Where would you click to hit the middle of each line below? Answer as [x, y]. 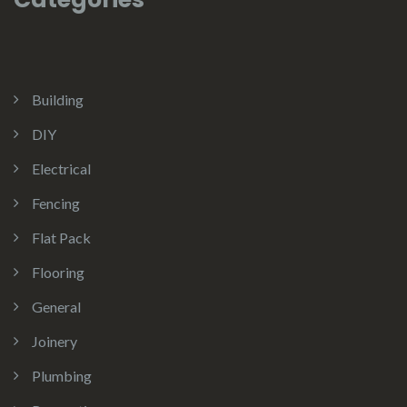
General [56, 306]
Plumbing [62, 375]
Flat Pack [61, 237]
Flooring [58, 272]
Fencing [56, 203]
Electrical [61, 168]
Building [58, 99]
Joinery [55, 341]
